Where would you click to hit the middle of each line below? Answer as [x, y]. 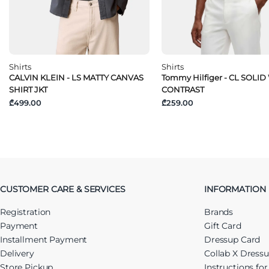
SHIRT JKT [28, 89]
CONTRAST [183, 89]
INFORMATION [235, 189]
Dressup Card [232, 239]
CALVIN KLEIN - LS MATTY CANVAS [76, 77]
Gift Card [223, 225]
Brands [219, 212]
